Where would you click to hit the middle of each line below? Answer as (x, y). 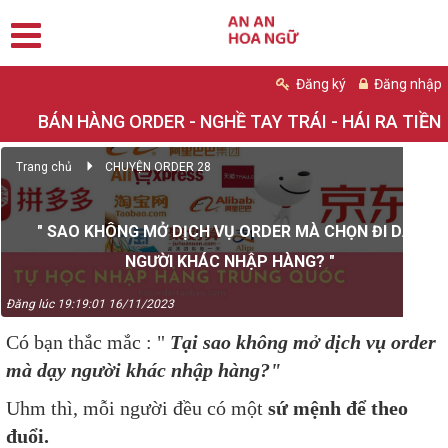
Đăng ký (319, 84)
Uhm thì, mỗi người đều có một (137, 408)
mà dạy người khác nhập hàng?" (143, 370)
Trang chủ (44, 166)
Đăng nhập (406, 84)
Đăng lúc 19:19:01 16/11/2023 (90, 304)
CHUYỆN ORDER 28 (158, 166)
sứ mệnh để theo (338, 408)
